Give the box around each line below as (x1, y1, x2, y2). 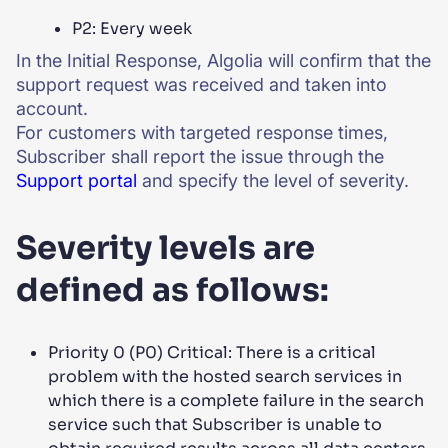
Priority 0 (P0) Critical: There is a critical (48, 342, 376, 363)
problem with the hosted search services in (48, 366, 402, 387)
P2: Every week (72, 18, 192, 39)
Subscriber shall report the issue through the (16, 146, 384, 167)
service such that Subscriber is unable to (48, 414, 382, 435)
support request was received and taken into (16, 74, 387, 95)
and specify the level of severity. (137, 170, 409, 191)
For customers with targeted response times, (16, 122, 388, 143)
